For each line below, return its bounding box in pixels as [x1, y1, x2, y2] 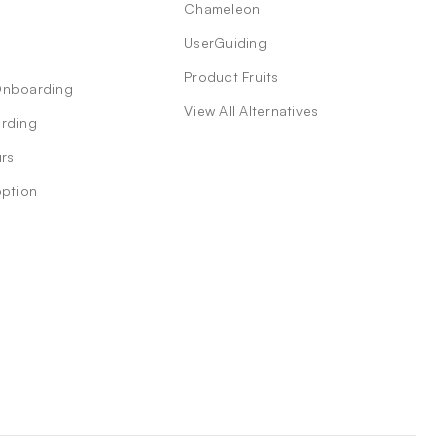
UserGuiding [184, 34, 267, 52]
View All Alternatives [184, 102, 319, 120]
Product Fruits [184, 68, 279, 86]
